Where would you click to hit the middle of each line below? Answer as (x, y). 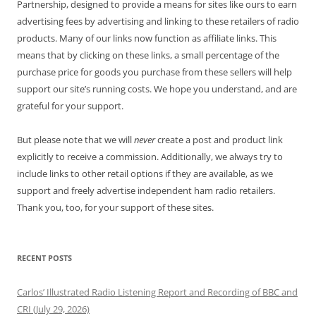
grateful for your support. (70, 105)
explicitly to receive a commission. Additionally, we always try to (150, 156)
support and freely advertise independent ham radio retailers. (146, 190)
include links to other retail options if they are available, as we (145, 173)
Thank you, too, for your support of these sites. (115, 207)
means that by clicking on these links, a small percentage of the (148, 55)
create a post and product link (219, 139)
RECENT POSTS (44, 257)
